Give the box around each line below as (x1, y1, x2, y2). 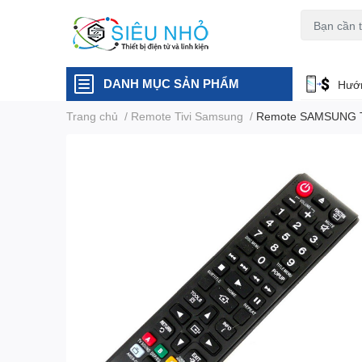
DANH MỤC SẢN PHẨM (103, 76, 239, 90)
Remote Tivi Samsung (131, 109, 243, 123)
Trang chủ (66, 109, 118, 123)
